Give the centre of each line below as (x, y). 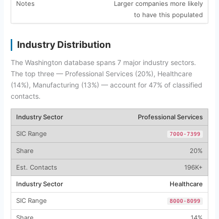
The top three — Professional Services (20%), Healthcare (101, 73)
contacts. (25, 96)
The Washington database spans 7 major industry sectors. (103, 62)
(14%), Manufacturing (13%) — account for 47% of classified (106, 85)
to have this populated (168, 14)
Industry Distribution (64, 44)
